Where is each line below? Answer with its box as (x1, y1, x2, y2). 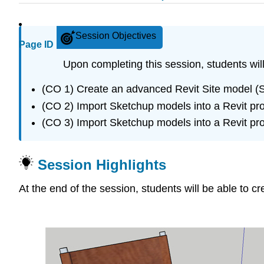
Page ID (19, 39, 54, 50)
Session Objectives (75, 31, 156, 41)
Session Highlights (34, 156, 166, 173)
